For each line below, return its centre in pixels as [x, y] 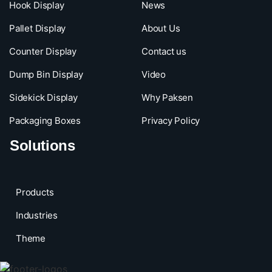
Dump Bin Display [46, 75]
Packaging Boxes [45, 121]
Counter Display [43, 52]
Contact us [164, 52]
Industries [37, 216]
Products [35, 192]
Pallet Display [38, 29]
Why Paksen [167, 98]
